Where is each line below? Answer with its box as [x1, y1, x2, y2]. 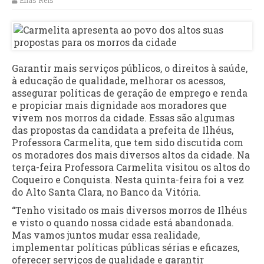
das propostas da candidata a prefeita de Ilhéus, [12, 124, 233, 137]
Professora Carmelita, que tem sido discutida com [12, 136, 243, 149]
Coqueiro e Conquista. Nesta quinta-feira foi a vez [12, 173, 244, 186]
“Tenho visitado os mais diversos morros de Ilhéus [12, 204, 247, 217]
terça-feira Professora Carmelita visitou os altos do [12, 161, 250, 174]
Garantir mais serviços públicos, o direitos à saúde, [12, 62, 247, 75]
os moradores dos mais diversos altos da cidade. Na [12, 148, 250, 161]
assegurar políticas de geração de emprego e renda [12, 87, 247, 100]
